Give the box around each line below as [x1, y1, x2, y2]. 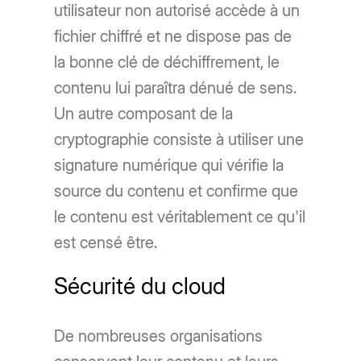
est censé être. [54, 233, 158, 253]
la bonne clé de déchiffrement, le [54, 52, 280, 73]
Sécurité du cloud [54, 272, 226, 301]
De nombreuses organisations [54, 326, 263, 346]
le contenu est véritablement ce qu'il [54, 207, 306, 227]
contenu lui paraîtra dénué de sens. [54, 78, 297, 98]
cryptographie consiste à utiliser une [54, 130, 305, 150]
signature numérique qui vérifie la [54, 156, 284, 176]
